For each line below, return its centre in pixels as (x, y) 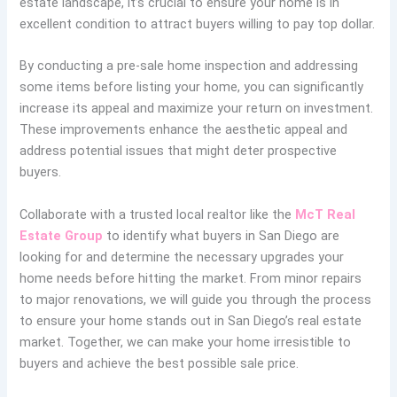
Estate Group (62, 235)
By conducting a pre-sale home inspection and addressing (189, 66)
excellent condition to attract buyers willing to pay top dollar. (198, 24)
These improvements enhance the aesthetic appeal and (184, 130)
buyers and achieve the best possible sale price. (160, 363)
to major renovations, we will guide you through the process (196, 299)
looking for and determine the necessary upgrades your (182, 257)
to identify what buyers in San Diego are (222, 235)
